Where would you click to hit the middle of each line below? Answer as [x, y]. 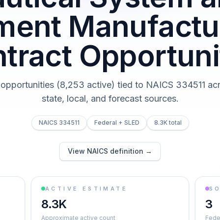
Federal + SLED [117, 123]
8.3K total [168, 123]
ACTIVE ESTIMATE [86, 189]
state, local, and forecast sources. [110, 98]
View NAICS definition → [110, 151]
